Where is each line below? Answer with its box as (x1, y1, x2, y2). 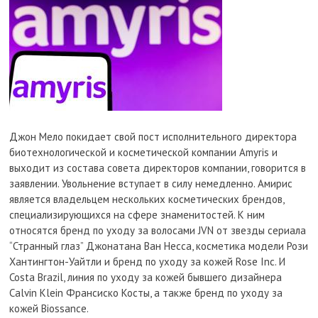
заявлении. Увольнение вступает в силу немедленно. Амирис (9, 177, 293, 190)
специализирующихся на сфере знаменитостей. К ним (9, 208, 265, 221)
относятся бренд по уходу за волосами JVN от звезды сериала (9, 224, 307, 237)
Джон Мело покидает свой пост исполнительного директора (9, 130, 297, 143)
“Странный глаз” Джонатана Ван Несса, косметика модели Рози (9, 239, 309, 253)
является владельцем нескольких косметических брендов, (9, 192, 285, 206)
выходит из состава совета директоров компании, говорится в (9, 161, 307, 175)
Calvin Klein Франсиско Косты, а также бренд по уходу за (9, 286, 283, 300)
